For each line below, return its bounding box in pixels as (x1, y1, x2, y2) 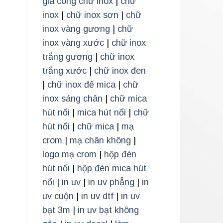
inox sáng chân (42, 94, 103, 104)
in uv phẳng (88, 177, 134, 188)
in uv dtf (81, 191, 113, 202)
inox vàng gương (42, 24, 110, 34)
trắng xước (42, 66, 87, 76)
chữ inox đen (94, 66, 146, 76)
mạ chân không (69, 135, 131, 146)
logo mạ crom (42, 149, 97, 160)
